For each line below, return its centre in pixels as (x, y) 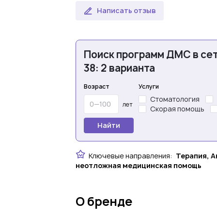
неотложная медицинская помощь (139, 165)
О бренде (104, 201)
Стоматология (175, 99)
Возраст (97, 86)
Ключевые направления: (131, 156)
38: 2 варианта (119, 68)
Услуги (149, 86)
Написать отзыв (126, 10)
